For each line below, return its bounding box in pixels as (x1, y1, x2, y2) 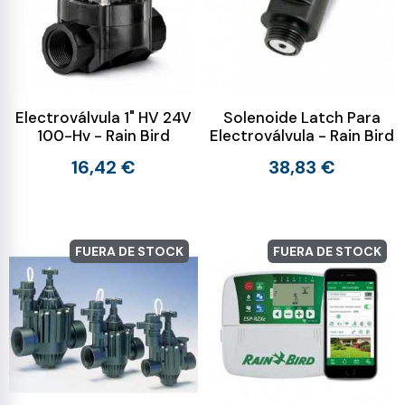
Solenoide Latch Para (222, 108, 381, 127)
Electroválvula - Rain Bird (209, 126, 394, 146)
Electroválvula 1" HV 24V (15, 108, 192, 127)
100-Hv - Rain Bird (37, 126, 170, 146)
